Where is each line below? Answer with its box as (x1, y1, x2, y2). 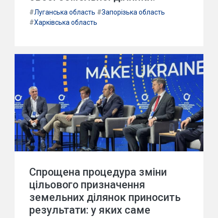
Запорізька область (102, 8, 165, 16)
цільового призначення (29, 179, 145, 191)
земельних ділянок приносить (29, 191, 181, 203)
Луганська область (34, 8, 95, 16)
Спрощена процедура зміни (29, 166, 167, 178)
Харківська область (34, 18, 97, 26)
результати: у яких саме (29, 204, 150, 216)
